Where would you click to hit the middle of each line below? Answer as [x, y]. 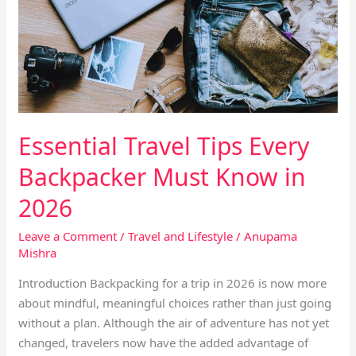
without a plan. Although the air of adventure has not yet [174, 323]
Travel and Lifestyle [181, 236]
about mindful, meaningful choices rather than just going [175, 303]
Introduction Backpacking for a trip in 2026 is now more [173, 283]
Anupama [271, 236]
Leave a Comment [68, 236]
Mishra [38, 253]
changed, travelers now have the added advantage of [164, 342]
